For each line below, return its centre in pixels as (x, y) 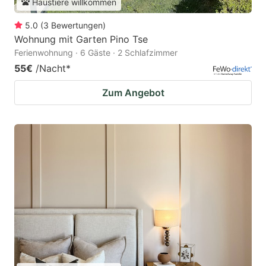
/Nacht (51, 68)
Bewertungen (77, 25)
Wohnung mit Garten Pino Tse (81, 39)
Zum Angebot (133, 92)
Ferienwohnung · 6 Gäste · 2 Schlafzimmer (96, 52)
